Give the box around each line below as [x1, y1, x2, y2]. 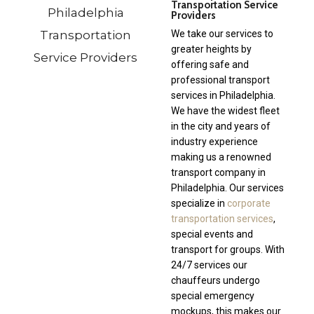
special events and [171, 228, 253, 240]
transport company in [171, 167, 266, 179]
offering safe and [171, 59, 249, 71]
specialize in [171, 198, 227, 210]
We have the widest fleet [171, 105, 280, 117]
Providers [171, 8, 216, 22]
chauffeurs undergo [171, 275, 260, 287]
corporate [227, 198, 271, 210]
